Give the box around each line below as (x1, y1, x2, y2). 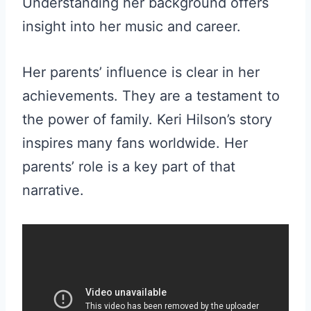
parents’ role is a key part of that (22, 158, 235, 176)
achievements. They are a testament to (22, 87, 280, 105)
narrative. (22, 182, 84, 199)
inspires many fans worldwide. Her (22, 135, 248, 152)
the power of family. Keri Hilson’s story (22, 111, 272, 128)
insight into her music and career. (22, 18, 241, 35)
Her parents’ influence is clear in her (22, 64, 260, 81)
